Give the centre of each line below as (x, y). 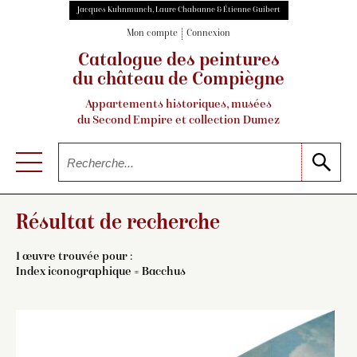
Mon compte (152, 34)
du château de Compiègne (178, 81)
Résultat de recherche (118, 224)
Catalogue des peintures (178, 62)
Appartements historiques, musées (178, 105)
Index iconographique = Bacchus (101, 271)
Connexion (208, 34)
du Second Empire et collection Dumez (178, 121)
